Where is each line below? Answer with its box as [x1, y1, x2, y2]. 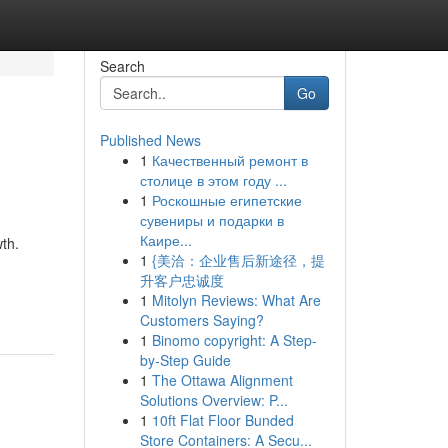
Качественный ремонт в [151, 150, 308, 170]
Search [99, 56, 145, 76]
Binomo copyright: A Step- [151, 330, 317, 350]
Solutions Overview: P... [139, 390, 288, 410]
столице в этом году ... [139, 170, 287, 190]
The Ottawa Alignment [151, 370, 293, 390]
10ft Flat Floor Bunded [151, 410, 294, 430]
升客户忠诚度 [139, 270, 224, 290]
